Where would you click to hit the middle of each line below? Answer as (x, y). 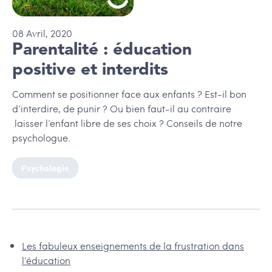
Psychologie (45, 168)
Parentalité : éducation (102, 51)
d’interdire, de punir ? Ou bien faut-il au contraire (122, 109)
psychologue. (41, 138)
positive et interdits (90, 71)
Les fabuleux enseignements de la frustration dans (133, 246)
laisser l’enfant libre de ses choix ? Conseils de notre (127, 123)
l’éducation (46, 260)
